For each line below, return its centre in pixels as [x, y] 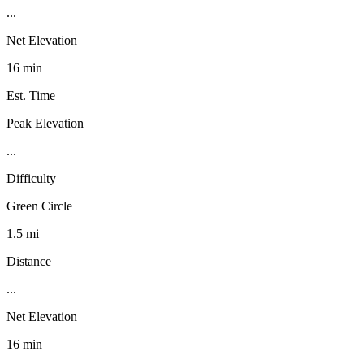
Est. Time [31, 95]
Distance [29, 261]
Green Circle [39, 206]
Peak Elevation [45, 123]
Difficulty [31, 178]
